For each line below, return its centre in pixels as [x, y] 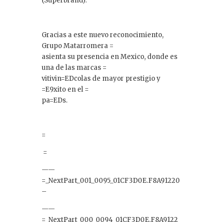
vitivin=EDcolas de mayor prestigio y [101, 78]
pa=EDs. [55, 100]
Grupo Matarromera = [78, 46]
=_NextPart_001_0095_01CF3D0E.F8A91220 [111, 180]
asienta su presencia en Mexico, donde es [110, 56]
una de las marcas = [74, 67]
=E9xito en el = [65, 89]
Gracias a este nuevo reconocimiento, [103, 35]
